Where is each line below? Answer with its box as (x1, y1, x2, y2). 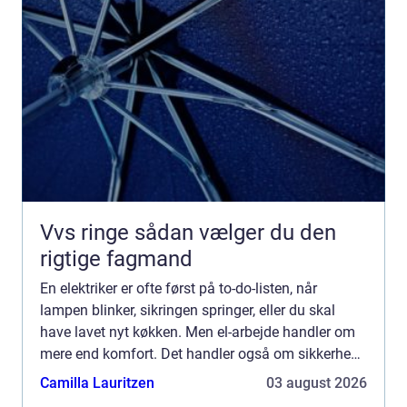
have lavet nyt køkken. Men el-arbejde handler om (40, 323, 355, 341)
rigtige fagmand (40, 245, 193, 272)
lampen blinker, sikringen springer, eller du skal (40, 301, 335, 319)
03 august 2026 (266, 373, 367, 392)
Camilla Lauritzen (40, 373, 154, 392)
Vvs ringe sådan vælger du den (40, 219, 134, 245)
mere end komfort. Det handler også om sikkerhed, (40, 344, 362, 362)
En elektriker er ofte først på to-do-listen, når (40, 279, 317, 297)
